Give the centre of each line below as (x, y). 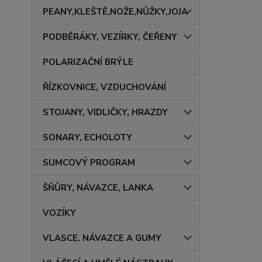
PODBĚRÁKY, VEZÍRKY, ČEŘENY (110, 37)
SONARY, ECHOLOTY (87, 137)
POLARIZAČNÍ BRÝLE (88, 62)
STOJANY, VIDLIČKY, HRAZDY (105, 112)
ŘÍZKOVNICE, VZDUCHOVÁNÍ (104, 87)
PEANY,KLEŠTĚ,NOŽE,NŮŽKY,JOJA (115, 12)
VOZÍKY (59, 213)
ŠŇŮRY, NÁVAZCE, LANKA (98, 188)
